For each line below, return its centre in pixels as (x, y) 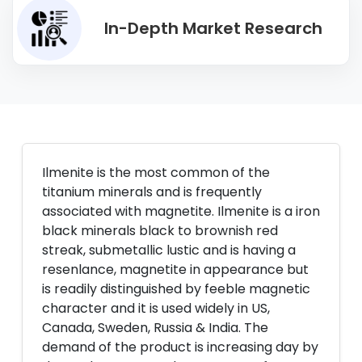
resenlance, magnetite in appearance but (175, 269)
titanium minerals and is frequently (152, 192)
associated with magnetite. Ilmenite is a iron (181, 211)
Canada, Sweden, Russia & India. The (155, 328)
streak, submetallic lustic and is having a (169, 250)
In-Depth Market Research (213, 28)
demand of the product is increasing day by (180, 347)
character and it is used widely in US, (156, 308)
